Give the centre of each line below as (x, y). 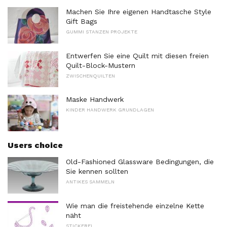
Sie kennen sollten (97, 172)
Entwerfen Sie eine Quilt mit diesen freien (137, 55)
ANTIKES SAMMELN (90, 182)
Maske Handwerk (95, 100)
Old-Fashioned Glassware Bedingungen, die (140, 162)
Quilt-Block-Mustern (101, 65)
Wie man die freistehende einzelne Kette (135, 205)
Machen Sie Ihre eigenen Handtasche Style (139, 12)
